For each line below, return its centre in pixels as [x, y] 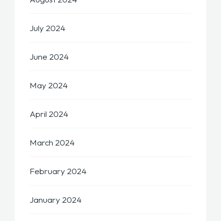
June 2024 [49, 57]
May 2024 [49, 85]
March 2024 [52, 143]
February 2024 [58, 171]
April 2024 [49, 114]
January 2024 [55, 200]
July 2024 [47, 28]
